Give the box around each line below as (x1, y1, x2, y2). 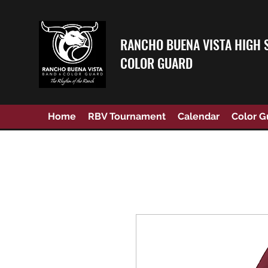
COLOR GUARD (120, 53, 193, 72)
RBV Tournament (88, 111, 166, 123)
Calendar (178, 111, 220, 123)
